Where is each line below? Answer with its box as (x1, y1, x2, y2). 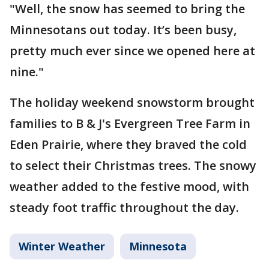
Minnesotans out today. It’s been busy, (10, 22, 237, 38)
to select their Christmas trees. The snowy (10, 157, 256, 174)
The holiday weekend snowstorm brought (10, 94, 255, 110)
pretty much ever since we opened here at (10, 43, 255, 59)
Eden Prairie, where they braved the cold (10, 136, 247, 153)
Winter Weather (19, 239, 105, 253)
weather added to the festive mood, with (10, 178, 249, 195)
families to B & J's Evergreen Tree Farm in (10, 115, 250, 131)
